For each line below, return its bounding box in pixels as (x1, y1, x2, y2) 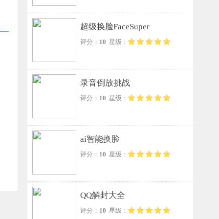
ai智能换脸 (80, 134, 120, 144)
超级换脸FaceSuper (80, 22, 150, 31)
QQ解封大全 (80, 191, 125, 200)
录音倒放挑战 (80, 78, 130, 88)
